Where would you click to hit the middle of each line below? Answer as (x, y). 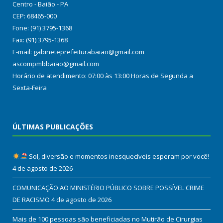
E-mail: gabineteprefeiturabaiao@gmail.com (78, 52)
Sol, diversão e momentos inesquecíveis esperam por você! (118, 156)
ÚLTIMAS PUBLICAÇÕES (53, 126)
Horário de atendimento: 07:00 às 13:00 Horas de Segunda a (103, 75)
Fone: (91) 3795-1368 (42, 28)
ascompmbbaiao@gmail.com (56, 63)
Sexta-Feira (30, 87)
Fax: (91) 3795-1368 (40, 40)
